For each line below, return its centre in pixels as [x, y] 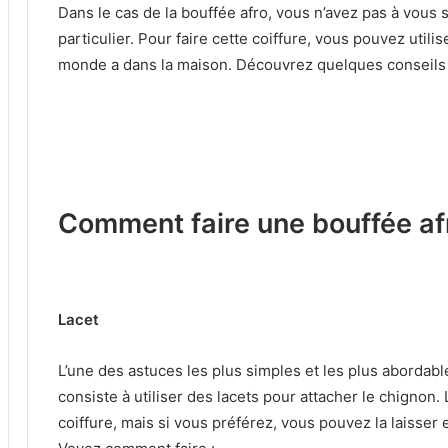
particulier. [98, 39]
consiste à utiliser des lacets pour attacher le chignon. [251, 396]
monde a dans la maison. [147, 65]
